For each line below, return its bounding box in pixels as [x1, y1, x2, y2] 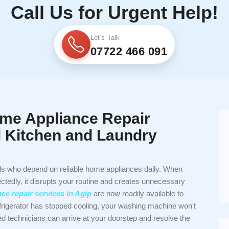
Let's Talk [90, 33, 120, 41]
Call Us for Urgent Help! [11, 2, 218, 23]
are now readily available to [91, 189, 184, 198]
